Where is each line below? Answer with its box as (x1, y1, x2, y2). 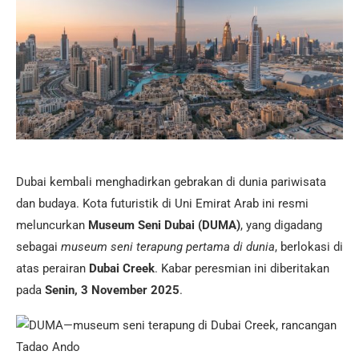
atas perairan (16, 261, 89, 276)
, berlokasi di (275, 240, 343, 255)
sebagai (16, 240, 61, 255)
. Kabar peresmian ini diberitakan (155, 261, 329, 276)
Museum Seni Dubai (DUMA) (88, 218, 240, 233)
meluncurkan (16, 218, 88, 233)
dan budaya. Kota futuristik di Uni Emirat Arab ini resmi (16, 196, 309, 212)
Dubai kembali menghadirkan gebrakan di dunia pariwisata (16, 175, 326, 190)
